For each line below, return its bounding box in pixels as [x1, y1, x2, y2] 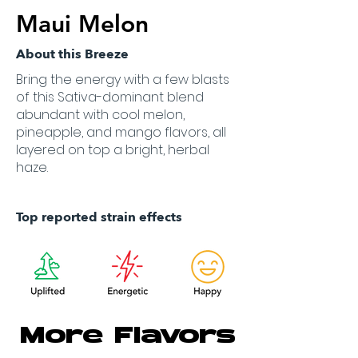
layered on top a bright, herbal [16, 141, 209, 159]
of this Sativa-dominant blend [16, 88, 204, 106]
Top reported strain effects [16, 209, 182, 226]
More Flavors [20, 325, 236, 349]
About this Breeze [16, 46, 129, 63]
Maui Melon [16, 10, 149, 38]
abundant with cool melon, [16, 105, 185, 124]
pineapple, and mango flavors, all [16, 123, 226, 141]
